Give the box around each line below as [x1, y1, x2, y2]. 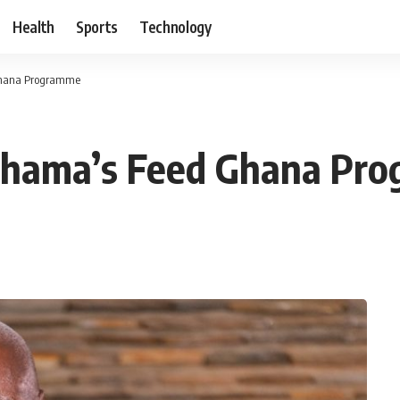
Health [12, 16, 55, 37]
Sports [76, 16, 119, 37]
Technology [139, 16, 212, 37]
